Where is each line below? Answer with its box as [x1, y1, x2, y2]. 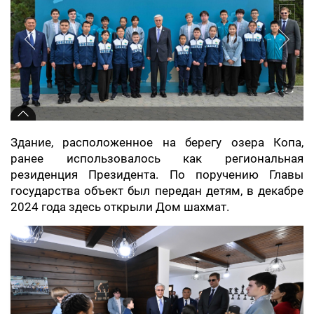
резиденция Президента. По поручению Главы [11, 168, 303, 182]
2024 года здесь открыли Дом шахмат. [11, 200, 229, 214]
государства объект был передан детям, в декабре [11, 184, 303, 198]
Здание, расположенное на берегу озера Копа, [11, 135, 303, 149]
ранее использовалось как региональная [11, 151, 303, 165]
